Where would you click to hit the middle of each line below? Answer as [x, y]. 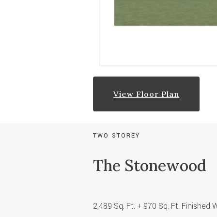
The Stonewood [150, 165]
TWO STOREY [116, 135]
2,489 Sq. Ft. [115, 206]
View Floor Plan [146, 94]
